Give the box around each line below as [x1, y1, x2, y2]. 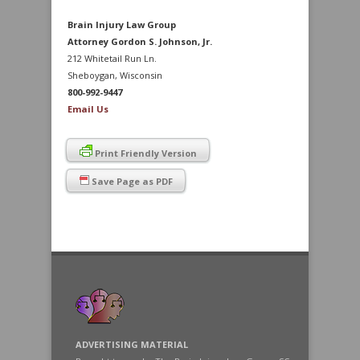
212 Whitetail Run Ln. [67, 52, 157, 64]
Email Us [67, 103, 108, 115]
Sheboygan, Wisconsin [67, 69, 162, 81]
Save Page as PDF [89, 175, 173, 187]
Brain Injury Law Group [67, 18, 176, 31]
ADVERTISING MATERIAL [76, 338, 188, 350]
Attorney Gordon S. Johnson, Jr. [67, 35, 212, 47]
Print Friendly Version [92, 147, 197, 159]
